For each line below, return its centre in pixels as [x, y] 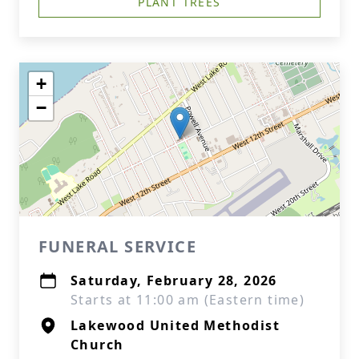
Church [97, 345]
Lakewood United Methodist [175, 325]
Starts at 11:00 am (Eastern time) [188, 300]
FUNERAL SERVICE [117, 246]
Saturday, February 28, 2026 [174, 280]
